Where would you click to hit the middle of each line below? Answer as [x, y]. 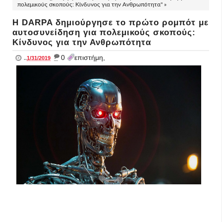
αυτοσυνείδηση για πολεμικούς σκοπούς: [104, 32]
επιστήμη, [90, 57]
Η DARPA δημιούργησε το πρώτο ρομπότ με [111, 23]
